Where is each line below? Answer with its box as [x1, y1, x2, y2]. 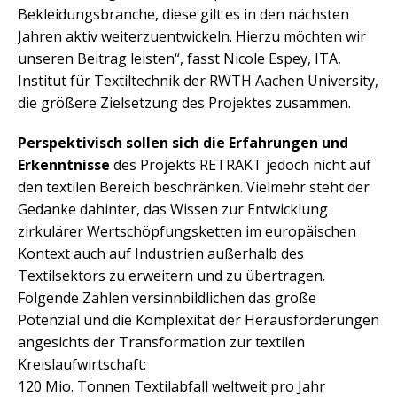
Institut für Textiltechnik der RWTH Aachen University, [18, 71, 378, 91]
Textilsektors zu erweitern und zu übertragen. [18, 266, 325, 286]
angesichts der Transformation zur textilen [18, 332, 305, 353]
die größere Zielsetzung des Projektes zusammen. [18, 93, 351, 113]
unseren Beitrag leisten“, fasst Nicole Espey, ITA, [18, 49, 341, 69]
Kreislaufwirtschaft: [18, 354, 146, 375]
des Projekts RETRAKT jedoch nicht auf [110, 155, 371, 175]
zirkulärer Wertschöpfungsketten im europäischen [18, 222, 356, 242]
